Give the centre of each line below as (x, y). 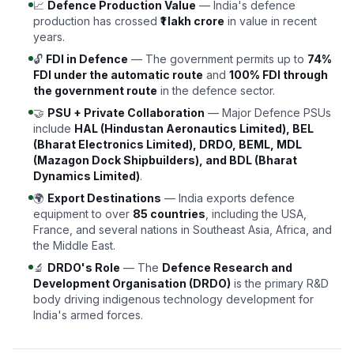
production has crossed (97, 21)
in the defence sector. (216, 90)
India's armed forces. (88, 315)
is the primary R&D (280, 283)
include (54, 128)
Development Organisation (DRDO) (132, 283)
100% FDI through (279, 75)
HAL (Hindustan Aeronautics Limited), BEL (194, 128)
